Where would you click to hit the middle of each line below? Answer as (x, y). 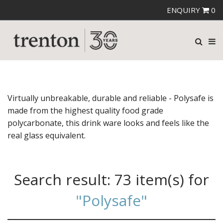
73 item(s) (149, 180)
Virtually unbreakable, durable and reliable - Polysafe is (111, 98)
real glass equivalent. (47, 135)
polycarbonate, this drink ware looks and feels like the (108, 123)
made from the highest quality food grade (85, 111)
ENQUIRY (184, 10)
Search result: (64, 180)
